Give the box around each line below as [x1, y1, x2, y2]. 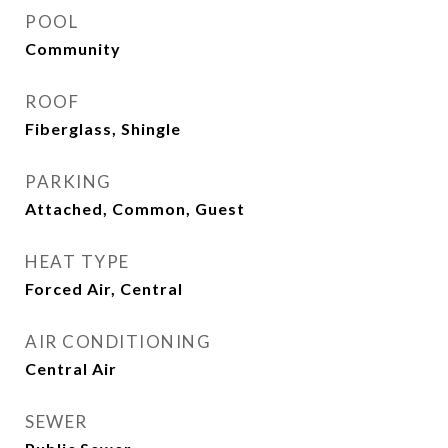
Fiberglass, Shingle [25, 119, 181, 138]
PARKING [25, 171, 112, 192]
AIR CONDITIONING [25, 331, 211, 352]
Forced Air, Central [25, 279, 183, 298]
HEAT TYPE [25, 251, 130, 272]
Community [25, 39, 121, 58]
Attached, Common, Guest [25, 199, 245, 218]
